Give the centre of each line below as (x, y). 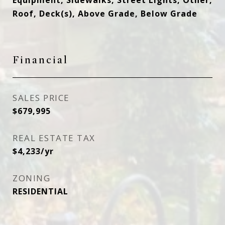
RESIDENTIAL (40, 191)
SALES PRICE (41, 98)
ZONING (31, 178)
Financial (40, 60)
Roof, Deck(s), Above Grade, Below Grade (105, 14)
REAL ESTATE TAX (54, 138)
